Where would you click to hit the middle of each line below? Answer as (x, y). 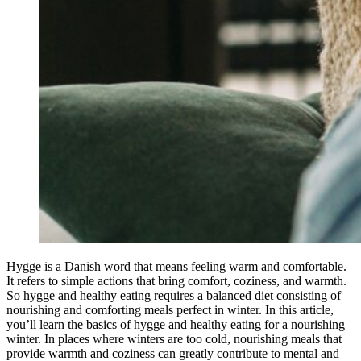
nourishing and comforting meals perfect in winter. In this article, (170, 309)
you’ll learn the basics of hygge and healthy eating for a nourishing (176, 324)
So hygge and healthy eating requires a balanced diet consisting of (174, 295)
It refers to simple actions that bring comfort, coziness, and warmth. (176, 280)
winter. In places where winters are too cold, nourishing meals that (174, 338)
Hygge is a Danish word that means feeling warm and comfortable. (176, 266)
